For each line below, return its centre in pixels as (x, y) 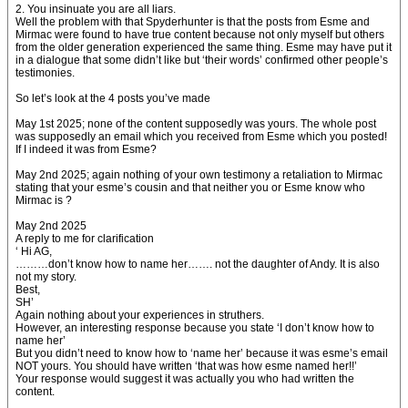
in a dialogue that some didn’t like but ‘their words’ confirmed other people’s (202, 60)
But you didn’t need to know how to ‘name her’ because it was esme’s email (202, 353)
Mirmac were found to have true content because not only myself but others (200, 35)
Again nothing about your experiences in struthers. (140, 315)
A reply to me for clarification (85, 239)
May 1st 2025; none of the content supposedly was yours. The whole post (196, 124)
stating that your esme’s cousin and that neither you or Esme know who (190, 188)
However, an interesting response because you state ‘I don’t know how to (195, 328)
